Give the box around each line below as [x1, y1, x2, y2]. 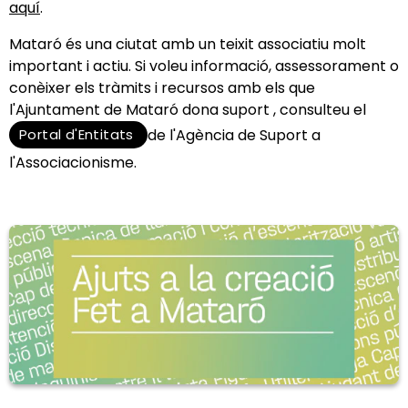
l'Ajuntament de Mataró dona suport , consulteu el [9, 98, 366, 120]
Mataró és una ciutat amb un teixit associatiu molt [9, 33, 366, 55]
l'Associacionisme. [9, 151, 137, 173]
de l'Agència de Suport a [148, 125, 321, 147]
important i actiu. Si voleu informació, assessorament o [9, 55, 399, 76]
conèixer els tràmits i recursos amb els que [9, 76, 315, 98]
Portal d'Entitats [19, 124, 138, 144]
